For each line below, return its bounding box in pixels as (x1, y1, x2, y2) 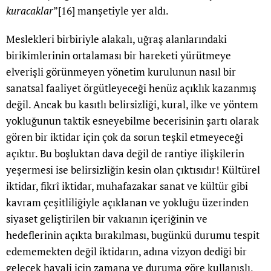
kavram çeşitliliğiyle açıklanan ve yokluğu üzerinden (6, 195, 249, 210)
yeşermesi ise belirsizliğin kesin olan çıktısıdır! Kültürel (6, 163, 260, 177)
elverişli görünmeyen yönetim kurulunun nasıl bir (6, 65, 236, 79)
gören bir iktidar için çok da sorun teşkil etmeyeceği (6, 130, 243, 145)
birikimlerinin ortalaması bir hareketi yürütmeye (6, 48, 231, 63)
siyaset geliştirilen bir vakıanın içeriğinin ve (6, 212, 207, 226)
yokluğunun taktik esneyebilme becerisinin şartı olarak (6, 114, 259, 128)
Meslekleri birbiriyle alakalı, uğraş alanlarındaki (6, 32, 227, 47)
